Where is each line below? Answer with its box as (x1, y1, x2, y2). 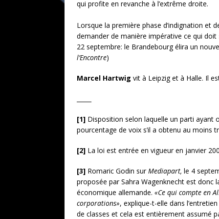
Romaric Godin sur (86, 166, 148, 175)
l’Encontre (77, 52, 107, 62)
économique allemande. (77, 187, 154, 197)
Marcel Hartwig (77, 73, 133, 83)
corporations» (77, 198, 120, 208)
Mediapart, (148, 166, 182, 175)
